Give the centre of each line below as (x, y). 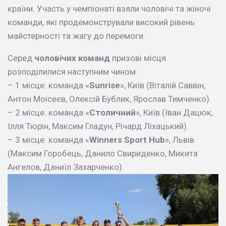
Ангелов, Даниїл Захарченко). (66, 167)
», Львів (180, 139)
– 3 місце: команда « (48, 139)
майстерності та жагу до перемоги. (76, 36)
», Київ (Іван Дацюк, (174, 112)
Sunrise (105, 85)
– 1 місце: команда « (48, 85)
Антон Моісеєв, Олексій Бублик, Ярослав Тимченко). (109, 99)
